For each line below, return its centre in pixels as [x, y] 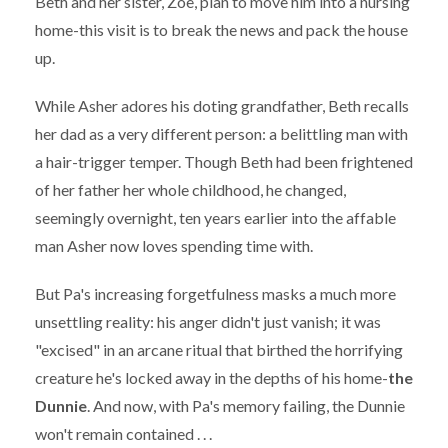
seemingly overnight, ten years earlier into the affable [215, 217]
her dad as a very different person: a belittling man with [221, 133]
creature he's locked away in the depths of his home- [211, 377]
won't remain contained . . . [123, 433]
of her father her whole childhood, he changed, [190, 189]
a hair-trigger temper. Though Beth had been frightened [224, 161]
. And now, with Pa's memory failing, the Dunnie [246, 405]
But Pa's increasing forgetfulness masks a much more [215, 293]
